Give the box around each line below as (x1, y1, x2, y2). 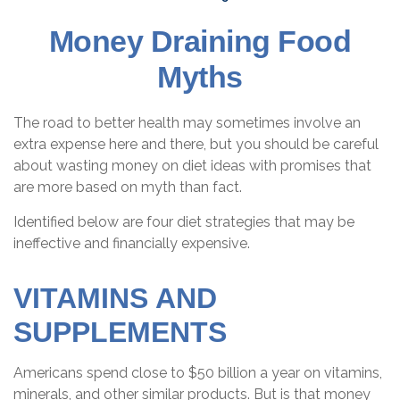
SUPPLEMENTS (13, 316, 227, 348)
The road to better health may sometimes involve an (13, 114, 361, 131)
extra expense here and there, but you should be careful (13, 136, 379, 153)
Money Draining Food (48, 24, 352, 58)
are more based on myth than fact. (13, 179, 242, 196)
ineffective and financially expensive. (13, 235, 250, 252)
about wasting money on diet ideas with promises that (13, 157, 371, 174)
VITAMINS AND (13, 282, 217, 314)
